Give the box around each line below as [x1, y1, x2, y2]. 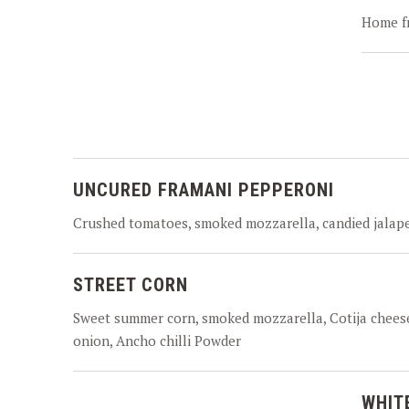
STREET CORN [73, 274, 188, 296]
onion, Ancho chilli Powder [73, 331, 241, 350]
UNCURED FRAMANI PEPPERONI [73, 179, 334, 201]
